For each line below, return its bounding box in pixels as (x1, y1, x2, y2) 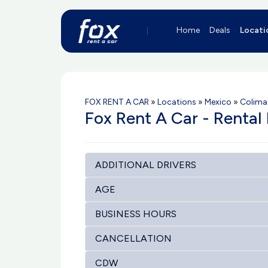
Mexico (205, 97, 232, 107)
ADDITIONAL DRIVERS (95, 159, 196, 170)
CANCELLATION (95, 233, 172, 244)
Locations (157, 97, 196, 107)
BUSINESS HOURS (95, 208, 176, 220)
